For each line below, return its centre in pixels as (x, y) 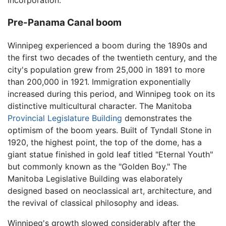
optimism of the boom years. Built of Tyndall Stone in (109, 130)
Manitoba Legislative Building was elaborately (95, 178)
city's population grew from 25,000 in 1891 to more (106, 69)
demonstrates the (157, 118)
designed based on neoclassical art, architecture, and (110, 190)
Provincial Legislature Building (65, 118)
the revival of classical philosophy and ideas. (93, 203)
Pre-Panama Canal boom (65, 23)
